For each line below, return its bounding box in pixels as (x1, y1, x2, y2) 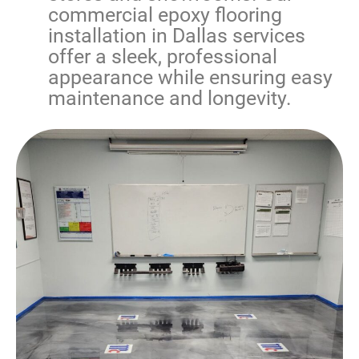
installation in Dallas (48, 24, 228, 48)
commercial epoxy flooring (48, 3, 282, 27)
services (228, 24, 305, 48)
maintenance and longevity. (48, 87, 292, 111)
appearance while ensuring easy (48, 66, 333, 90)
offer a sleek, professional (48, 45, 277, 69)
